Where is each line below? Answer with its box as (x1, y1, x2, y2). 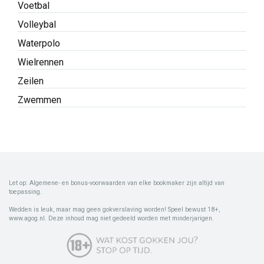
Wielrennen (18, 56, 64, 68)
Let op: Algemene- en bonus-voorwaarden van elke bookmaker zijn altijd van (9, 179, 225, 187)
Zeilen (18, 75, 44, 87)
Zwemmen (18, 94, 61, 105)
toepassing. (9, 187, 42, 196)
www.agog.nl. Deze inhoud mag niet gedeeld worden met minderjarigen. (9, 214, 214, 223)
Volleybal (18, 18, 56, 30)
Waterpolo (18, 37, 60, 49)
